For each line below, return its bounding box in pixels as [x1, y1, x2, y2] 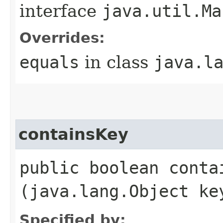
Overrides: [19, 29, 105, 46]
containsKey [18, 125, 128, 143]
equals [19, 52, 79, 72]
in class [79, 52, 154, 72]
